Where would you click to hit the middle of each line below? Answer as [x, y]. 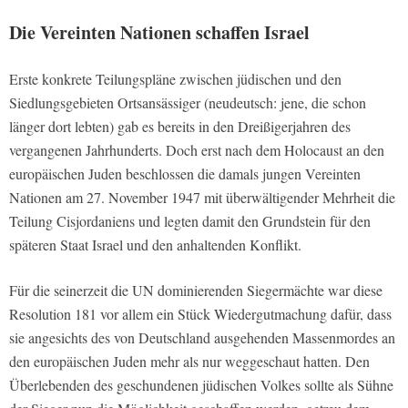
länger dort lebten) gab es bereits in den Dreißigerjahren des [180, 127]
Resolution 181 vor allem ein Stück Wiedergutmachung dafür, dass [200, 314]
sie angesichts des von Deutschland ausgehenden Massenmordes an [202, 338]
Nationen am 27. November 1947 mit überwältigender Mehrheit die [202, 198]
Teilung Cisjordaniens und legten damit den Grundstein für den [190, 221]
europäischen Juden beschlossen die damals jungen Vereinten [185, 174]
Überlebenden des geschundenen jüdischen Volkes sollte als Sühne [201, 385]
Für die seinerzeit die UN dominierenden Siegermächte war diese [196, 291]
